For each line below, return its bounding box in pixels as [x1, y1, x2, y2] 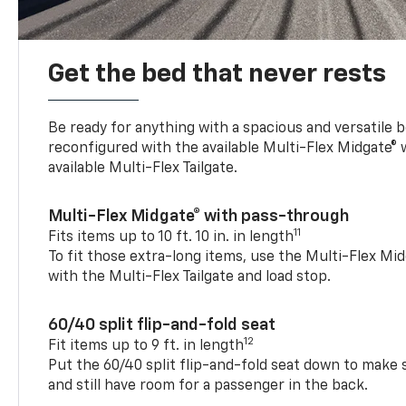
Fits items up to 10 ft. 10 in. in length [48, 229, 295, 245]
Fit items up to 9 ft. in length [48, 338, 245, 353]
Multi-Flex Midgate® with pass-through [48, 208, 350, 225]
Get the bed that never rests [48, 61, 387, 87]
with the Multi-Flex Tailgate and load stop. [48, 269, 332, 285]
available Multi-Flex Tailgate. [48, 160, 238, 176]
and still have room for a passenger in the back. [48, 378, 369, 393]
